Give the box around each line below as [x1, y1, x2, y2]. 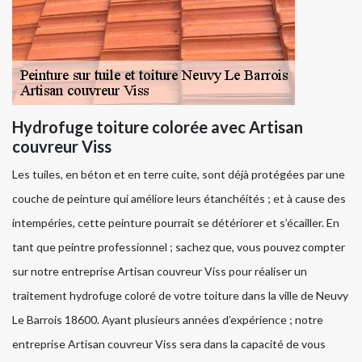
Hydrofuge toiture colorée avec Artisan [12, 117, 303, 137]
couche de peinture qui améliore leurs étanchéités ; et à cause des [12, 192, 346, 206]
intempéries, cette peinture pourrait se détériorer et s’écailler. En [12, 216, 339, 230]
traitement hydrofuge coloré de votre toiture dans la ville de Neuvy [12, 288, 348, 303]
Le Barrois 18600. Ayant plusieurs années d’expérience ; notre [12, 313, 323, 327]
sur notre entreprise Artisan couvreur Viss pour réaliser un [12, 264, 307, 279]
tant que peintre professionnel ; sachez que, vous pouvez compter [12, 240, 345, 255]
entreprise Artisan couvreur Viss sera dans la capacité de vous [12, 337, 326, 351]
